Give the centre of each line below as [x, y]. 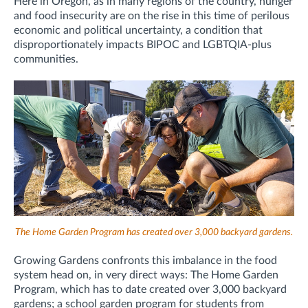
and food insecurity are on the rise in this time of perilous [152, 16]
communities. [46, 59]
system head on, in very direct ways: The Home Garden [146, 275]
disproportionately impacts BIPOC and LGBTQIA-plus [143, 45]
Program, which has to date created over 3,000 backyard [150, 290]
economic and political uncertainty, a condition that [138, 31]
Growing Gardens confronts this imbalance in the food [145, 261]
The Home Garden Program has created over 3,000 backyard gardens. [154, 233]
